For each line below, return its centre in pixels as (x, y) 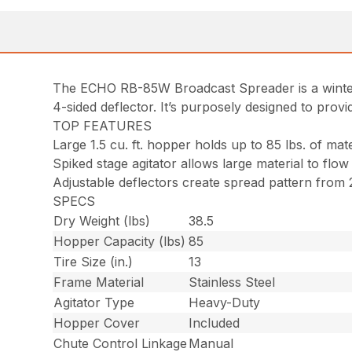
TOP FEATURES (103, 126)
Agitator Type (94, 303)
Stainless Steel (232, 282)
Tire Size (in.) (93, 262)
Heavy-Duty (225, 303)
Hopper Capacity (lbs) (120, 242)
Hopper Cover (97, 323)
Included (214, 323)
